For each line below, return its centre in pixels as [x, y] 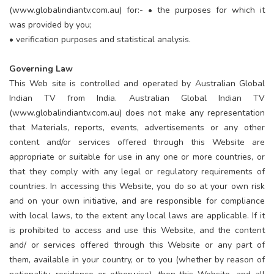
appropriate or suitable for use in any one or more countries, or [137, 157]
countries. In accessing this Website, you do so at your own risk [137, 186]
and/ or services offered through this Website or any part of [137, 245]
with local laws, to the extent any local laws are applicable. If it [137, 215]
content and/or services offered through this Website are [137, 142]
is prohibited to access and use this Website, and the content [137, 230]
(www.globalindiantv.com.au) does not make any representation [137, 113]
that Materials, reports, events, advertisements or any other [137, 127]
